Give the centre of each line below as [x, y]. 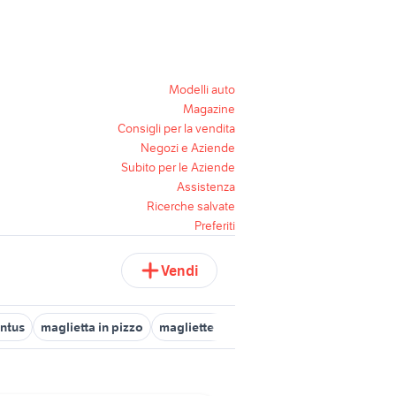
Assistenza [206, 187]
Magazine [209, 109]
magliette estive [206, 327]
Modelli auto [202, 89]
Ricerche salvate [191, 206]
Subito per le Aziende [178, 167]
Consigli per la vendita [176, 128]
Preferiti [215, 225]
